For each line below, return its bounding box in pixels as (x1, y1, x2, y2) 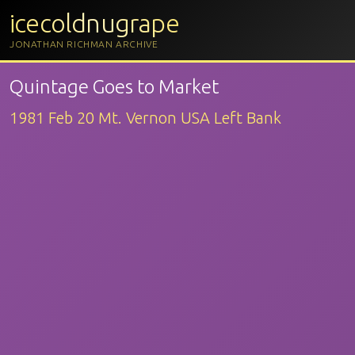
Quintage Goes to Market (10, 76, 219, 97)
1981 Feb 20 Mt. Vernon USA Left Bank (10, 109, 281, 127)
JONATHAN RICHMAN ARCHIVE (10, 39, 158, 49)
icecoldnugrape (10, 9, 179, 37)
